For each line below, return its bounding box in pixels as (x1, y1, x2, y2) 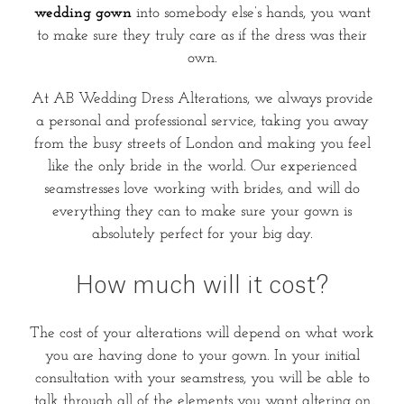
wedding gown (33, 5, 132, 21)
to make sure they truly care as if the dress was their (37, 27, 367, 43)
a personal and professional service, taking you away (35, 113, 369, 129)
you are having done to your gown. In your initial (44, 348, 360, 364)
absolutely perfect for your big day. (91, 225, 313, 242)
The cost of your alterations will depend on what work (30, 326, 374, 342)
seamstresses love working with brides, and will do (44, 180, 360, 197)
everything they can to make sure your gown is (52, 203, 352, 219)
